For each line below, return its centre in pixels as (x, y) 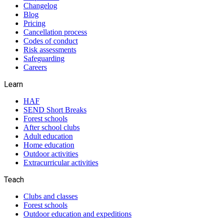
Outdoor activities (51, 153)
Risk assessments (50, 49)
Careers (35, 67)
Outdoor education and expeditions (77, 214)
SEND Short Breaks (55, 109)
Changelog (40, 5)
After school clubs (52, 127)
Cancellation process (55, 32)
